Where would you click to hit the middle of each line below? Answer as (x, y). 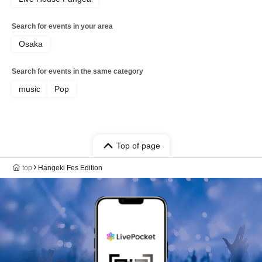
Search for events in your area (62, 26)
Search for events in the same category (77, 71)
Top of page (138, 145)
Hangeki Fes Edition (70, 168)
